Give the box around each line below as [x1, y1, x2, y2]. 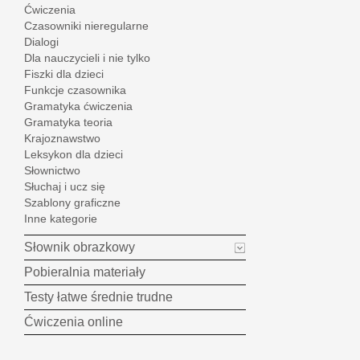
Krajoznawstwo [24, 132, 100, 145]
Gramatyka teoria [24, 116, 112, 129]
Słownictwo [24, 164, 80, 178]
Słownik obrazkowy [24, 240, 135, 255]
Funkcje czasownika [24, 84, 126, 97]
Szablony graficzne [24, 196, 121, 210]
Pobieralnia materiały [24, 265, 145, 280]
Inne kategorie [24, 212, 97, 226]
